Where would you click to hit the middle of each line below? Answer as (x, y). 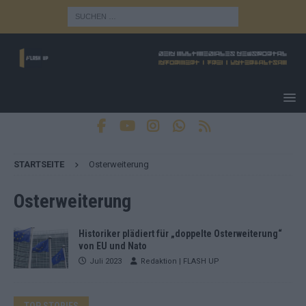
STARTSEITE (39, 164)
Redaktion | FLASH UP (180, 261)
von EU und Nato (113, 246)
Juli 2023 (106, 261)
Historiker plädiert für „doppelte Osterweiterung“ (180, 233)
